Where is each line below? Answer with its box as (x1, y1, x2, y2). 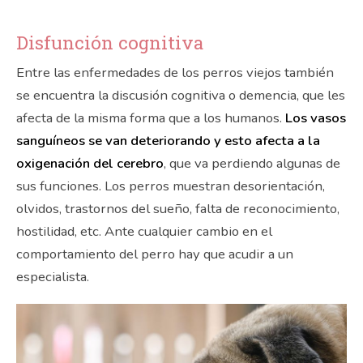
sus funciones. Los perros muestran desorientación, (16, 176, 325, 195)
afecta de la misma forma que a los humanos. (16, 108, 285, 127)
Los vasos (285, 108, 346, 127)
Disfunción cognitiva (16, 30, 203, 54)
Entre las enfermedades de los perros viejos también (16, 62, 334, 82)
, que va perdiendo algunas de (164, 153, 340, 173)
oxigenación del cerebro (16, 153, 164, 173)
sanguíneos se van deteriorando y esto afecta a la (16, 130, 320, 150)
